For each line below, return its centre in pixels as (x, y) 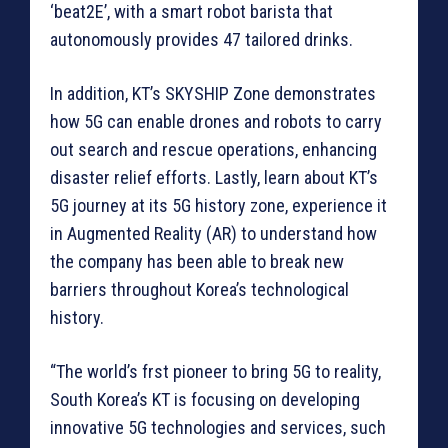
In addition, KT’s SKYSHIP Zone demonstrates (213, 94)
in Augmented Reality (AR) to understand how (213, 234)
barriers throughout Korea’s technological (199, 290)
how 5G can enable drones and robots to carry (216, 122)
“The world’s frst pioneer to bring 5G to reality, (215, 372)
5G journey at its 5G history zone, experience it (218, 206)
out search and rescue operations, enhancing (213, 150)
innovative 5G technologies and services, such (218, 428)
